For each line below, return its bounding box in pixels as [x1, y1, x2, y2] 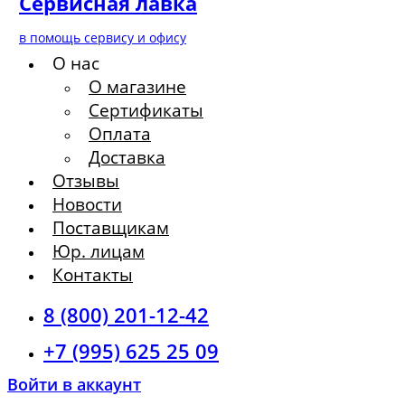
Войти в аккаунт [7, 373, 141, 396]
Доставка [89, 146, 165, 170]
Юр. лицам [52, 240, 145, 264]
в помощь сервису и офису [19, 29, 186, 47]
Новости [52, 193, 122, 217]
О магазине [89, 75, 186, 99]
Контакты [52, 263, 133, 287]
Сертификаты [89, 99, 203, 123]
